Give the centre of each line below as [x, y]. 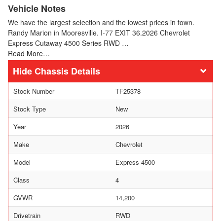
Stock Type [30, 109]
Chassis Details [67, 71]
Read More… [29, 53]
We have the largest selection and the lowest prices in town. [101, 22]
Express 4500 [135, 162]
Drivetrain [27, 215]
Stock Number [34, 91]
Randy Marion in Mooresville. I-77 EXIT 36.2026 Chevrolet [99, 32]
